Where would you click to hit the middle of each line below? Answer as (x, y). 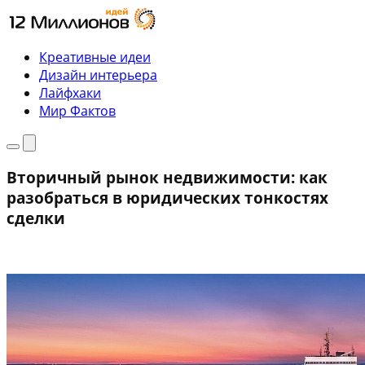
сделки (36, 218)
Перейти (33, 15)
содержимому (51, 51)
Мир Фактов (77, 111)
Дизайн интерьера (98, 75)
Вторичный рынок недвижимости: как (167, 177)
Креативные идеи (95, 57)
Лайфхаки (70, 93)
